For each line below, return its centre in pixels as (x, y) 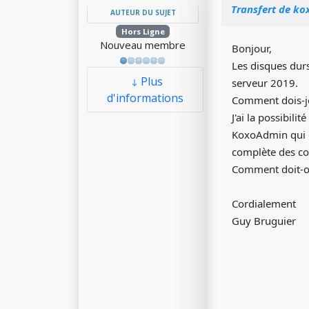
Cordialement (264, 203)
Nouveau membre (143, 45)
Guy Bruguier (264, 221)
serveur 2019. (265, 83)
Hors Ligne (143, 31)
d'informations (145, 98)
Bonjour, (252, 48)
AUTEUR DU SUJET (143, 12)
